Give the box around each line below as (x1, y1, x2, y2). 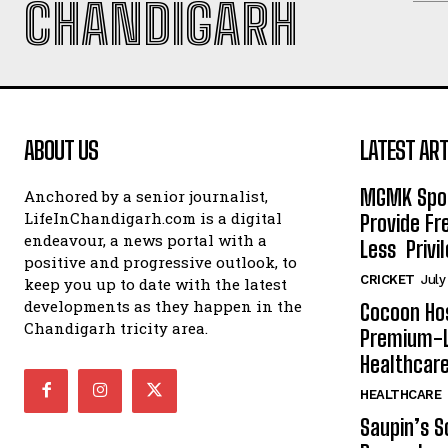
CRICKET (360, 271, 415, 287)
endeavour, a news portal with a (24, 229, 267, 250)
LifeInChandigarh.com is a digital (24, 207, 282, 228)
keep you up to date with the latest (24, 273, 287, 294)
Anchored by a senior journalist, (24, 185, 268, 206)
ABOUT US (24, 135, 98, 165)
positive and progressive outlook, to (24, 251, 297, 272)
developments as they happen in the (24, 295, 302, 316)
